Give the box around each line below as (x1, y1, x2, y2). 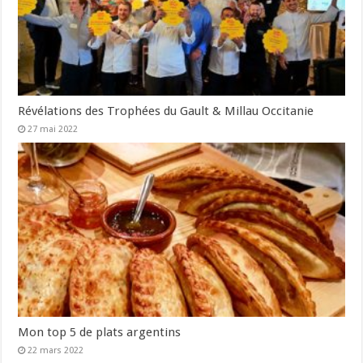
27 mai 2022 (28, 123, 79, 135)
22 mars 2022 (28, 344, 84, 356)
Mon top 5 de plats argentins (18, 324, 181, 340)
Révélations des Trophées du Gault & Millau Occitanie (18, 103, 314, 118)
